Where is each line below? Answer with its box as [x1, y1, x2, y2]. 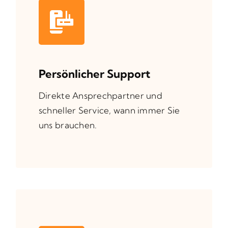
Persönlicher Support [38, 66, 150, 81]
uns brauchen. [38, 119, 97, 130]
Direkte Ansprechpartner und [38, 90, 162, 101]
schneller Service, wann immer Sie [38, 104, 180, 116]
